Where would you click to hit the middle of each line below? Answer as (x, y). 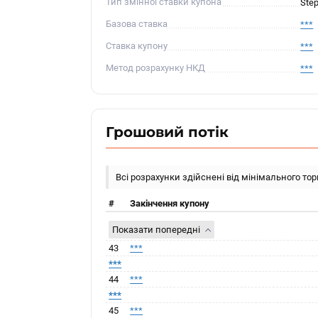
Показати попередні (157, 230)
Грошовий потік (168, 132)
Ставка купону (137, 46)
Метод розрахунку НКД (156, 68)
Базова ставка (137, 24)
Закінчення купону (170, 203)
